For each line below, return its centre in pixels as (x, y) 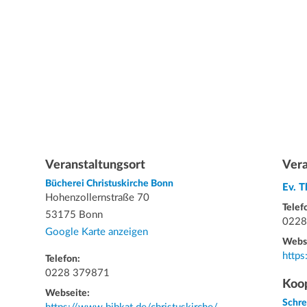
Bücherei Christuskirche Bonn (109, 184)
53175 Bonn (74, 215)
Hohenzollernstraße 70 (97, 198)
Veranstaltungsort (95, 165)
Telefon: (63, 259)
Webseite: (67, 293)
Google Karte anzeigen (97, 232)
